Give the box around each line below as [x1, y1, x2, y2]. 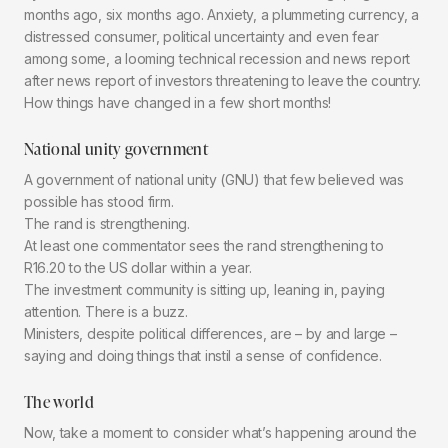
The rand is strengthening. [24, 214, 190, 232]
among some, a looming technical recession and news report [24, 49, 411, 67]
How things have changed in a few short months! [24, 93, 332, 111]
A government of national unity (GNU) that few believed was [24, 170, 404, 188]
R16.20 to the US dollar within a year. [24, 258, 252, 276]
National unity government [24, 137, 208, 159]
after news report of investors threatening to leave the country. [24, 71, 422, 89]
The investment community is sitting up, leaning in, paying [24, 280, 385, 298]
